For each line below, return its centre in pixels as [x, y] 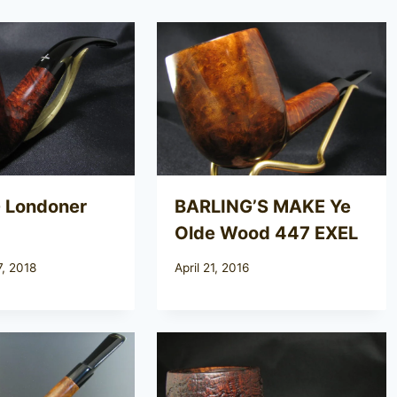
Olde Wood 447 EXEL [267, 234]
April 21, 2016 [212, 267]
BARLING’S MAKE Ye [263, 207]
